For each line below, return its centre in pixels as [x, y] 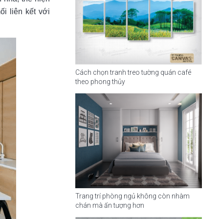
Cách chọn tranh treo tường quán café [133, 72]
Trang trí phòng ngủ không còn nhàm [132, 196]
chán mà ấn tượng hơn [109, 206]
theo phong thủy [100, 81]
